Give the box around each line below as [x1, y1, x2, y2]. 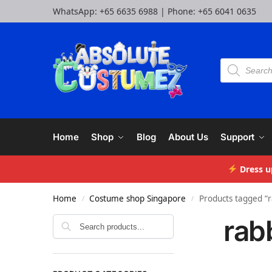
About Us [168, 131, 208, 143]
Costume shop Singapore [89, 193, 186, 204]
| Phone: [158, 5, 198, 17]
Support [220, 131, 255, 143]
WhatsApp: [53, 5, 100, 17]
